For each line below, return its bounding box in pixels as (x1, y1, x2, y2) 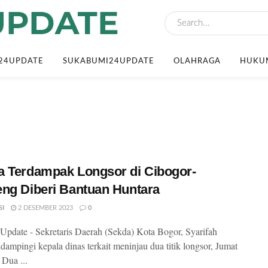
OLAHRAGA (173, 57, 221, 65)
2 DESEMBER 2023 (16, 205, 73, 211)
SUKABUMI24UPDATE (63, 57, 154, 65)
